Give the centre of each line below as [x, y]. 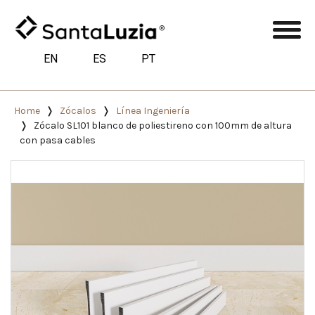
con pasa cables [58, 140]
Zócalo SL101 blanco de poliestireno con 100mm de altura [163, 125]
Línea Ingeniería [153, 110]
